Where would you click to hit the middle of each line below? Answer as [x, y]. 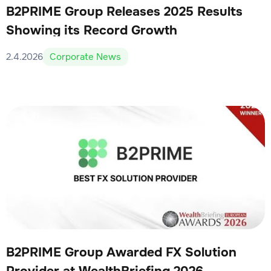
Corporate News [86, 57]
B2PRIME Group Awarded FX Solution [121, 253]
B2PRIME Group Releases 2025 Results [124, 12]
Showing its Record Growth [91, 31]
